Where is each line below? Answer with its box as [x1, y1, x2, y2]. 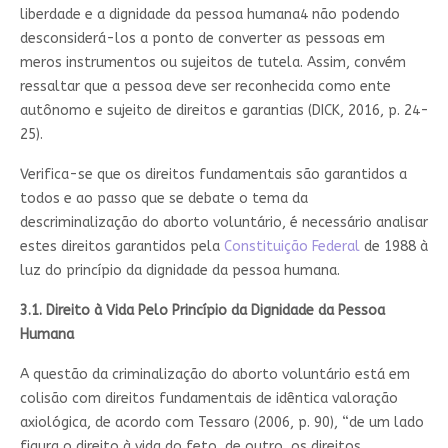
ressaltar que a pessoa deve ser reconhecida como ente [19, 77, 391, 95]
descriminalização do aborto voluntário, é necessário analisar [19, 213, 428, 231]
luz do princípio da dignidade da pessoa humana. [19, 261, 340, 279]
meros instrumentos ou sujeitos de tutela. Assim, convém [19, 53, 406, 71]
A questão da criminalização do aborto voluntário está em [19, 365, 410, 383]
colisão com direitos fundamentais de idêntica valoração [19, 389, 398, 407]
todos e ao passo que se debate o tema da [19, 189, 308, 207]
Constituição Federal [223, 237, 360, 255]
